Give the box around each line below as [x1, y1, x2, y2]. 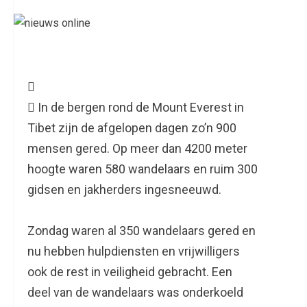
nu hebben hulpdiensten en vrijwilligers [27, 244, 240, 259]
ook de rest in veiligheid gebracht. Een [27, 265, 232, 280]
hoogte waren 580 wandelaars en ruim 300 [27, 162, 258, 177]
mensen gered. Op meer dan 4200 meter [27, 141, 247, 156]
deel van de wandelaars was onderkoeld [27, 285, 243, 300]
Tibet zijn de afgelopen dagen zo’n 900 [27, 121, 236, 136]
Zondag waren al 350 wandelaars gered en [27, 223, 256, 238]
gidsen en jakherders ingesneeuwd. [27, 182, 221, 197]
